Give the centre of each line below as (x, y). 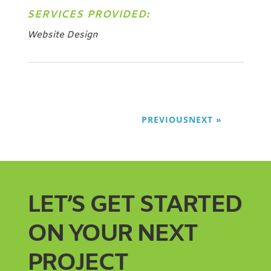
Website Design (62, 35)
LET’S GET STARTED (134, 205)
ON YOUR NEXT (112, 234)
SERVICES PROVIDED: (88, 15)
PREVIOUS (165, 119)
